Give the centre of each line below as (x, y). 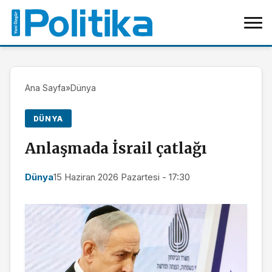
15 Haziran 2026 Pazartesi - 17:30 (122, 177)
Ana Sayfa (45, 88)
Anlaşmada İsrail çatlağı (116, 149)
